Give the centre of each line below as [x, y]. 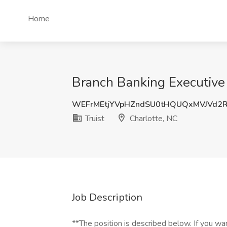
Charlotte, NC [153, 119]
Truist [94, 119]
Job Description [107, 197]
